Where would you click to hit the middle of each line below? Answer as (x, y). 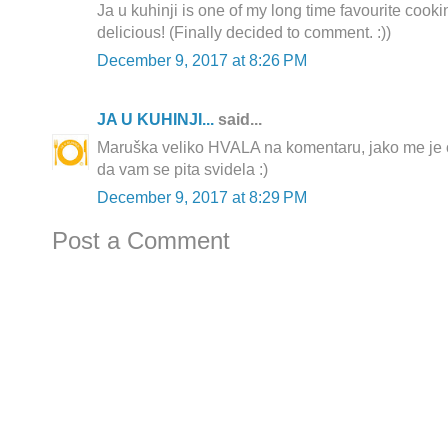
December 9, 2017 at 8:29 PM (202, 198)
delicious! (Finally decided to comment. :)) (244, 33)
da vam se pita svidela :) (182, 170)
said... (238, 120)
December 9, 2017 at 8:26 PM (202, 61)
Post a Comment (141, 241)
